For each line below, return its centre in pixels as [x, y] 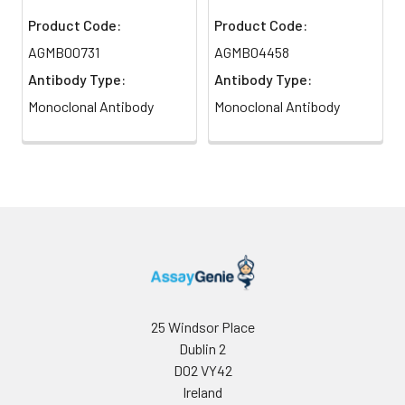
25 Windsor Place [202, 326]
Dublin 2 [202, 348]
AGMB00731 [64, 52]
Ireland [202, 391]
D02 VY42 [202, 370]
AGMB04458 [252, 52]
